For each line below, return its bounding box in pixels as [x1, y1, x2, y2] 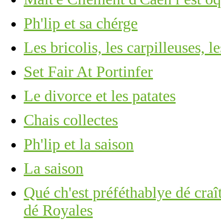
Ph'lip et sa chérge [24, 14, 138, 32]
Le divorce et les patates [24, 87, 176, 105]
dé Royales [24, 201, 93, 219]
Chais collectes [24, 111, 118, 129]
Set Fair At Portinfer [24, 63, 153, 80]
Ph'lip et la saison [24, 135, 134, 153]
